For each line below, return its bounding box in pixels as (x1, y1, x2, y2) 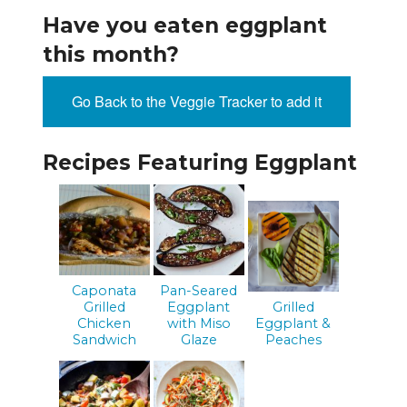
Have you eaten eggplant (43, 13, 327, 39)
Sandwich (72, 331, 136, 348)
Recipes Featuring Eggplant (43, 150, 357, 176)
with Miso (166, 314, 231, 332)
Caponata (72, 282, 137, 299)
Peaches (264, 331, 322, 348)
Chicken (77, 314, 132, 332)
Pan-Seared (160, 282, 238, 299)
